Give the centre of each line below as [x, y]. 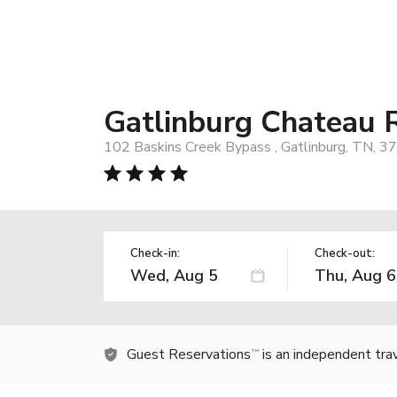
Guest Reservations [189, 354]
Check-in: [155, 253]
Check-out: [344, 253]
